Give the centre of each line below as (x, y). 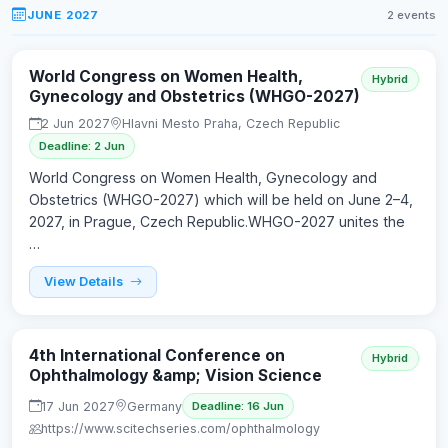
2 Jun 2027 (75, 124)
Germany (154, 406)
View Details (85, 282)
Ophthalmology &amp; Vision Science (175, 375)
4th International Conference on (157, 355)
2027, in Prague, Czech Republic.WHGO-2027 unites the (217, 222)
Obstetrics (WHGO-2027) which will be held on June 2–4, (221, 200)
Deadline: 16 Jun (238, 406)
